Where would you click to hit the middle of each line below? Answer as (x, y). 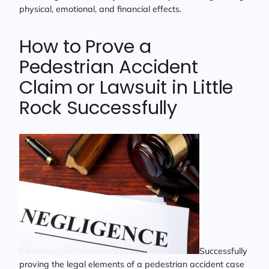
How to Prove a (85, 47)
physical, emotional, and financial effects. (100, 9)
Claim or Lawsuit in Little (126, 88)
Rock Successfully (98, 108)
